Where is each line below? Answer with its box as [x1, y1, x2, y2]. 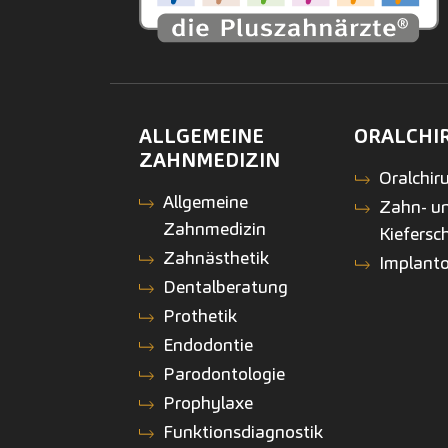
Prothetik [163, 303, 238, 327]
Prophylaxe [163, 390, 254, 414]
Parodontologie [163, 361, 286, 385]
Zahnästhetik [163, 245, 270, 269]
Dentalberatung [163, 274, 289, 298]
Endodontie [163, 332, 254, 356]
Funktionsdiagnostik [163, 419, 324, 443]
